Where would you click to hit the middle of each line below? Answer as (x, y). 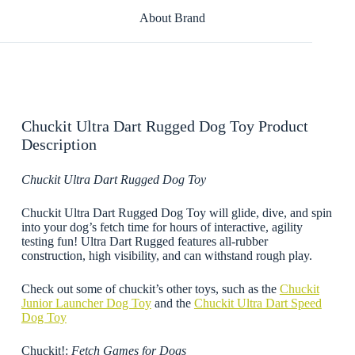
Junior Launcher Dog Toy (86, 303)
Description (59, 144)
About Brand (172, 17)
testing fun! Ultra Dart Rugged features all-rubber (144, 241)
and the (172, 303)
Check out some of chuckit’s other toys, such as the (150, 288)
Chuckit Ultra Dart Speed (258, 303)
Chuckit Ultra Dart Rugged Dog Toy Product (164, 126)
